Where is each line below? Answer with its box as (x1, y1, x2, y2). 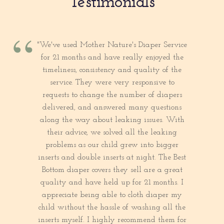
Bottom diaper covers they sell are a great (41, 166, 182, 174)
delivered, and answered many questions (42, 103, 181, 112)
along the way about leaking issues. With (39, 116, 184, 124)
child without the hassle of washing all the (38, 203, 185, 212)
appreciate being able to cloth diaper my (42, 191, 182, 199)
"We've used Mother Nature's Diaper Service (37, 41, 187, 49)
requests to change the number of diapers (42, 91, 182, 99)
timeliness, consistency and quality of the (42, 66, 181, 74)
